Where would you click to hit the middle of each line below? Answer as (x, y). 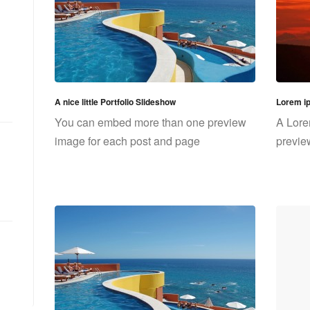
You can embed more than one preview (151, 122)
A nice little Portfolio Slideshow (115, 102)
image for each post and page (127, 141)
